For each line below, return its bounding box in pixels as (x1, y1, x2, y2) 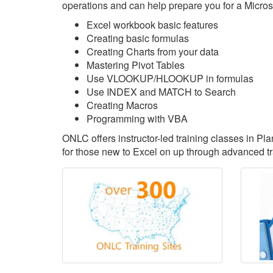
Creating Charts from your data (87, 44, 219, 58)
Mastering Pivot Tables (87, 58, 185, 72)
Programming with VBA (87, 112, 188, 126)
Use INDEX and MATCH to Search (87, 85, 236, 99)
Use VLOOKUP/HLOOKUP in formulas (87, 71, 253, 85)
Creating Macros (87, 98, 158, 112)
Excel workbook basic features (87, 18, 218, 32)
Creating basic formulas (87, 31, 189, 45)
